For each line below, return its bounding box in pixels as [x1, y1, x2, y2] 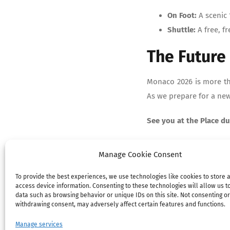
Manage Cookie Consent [98, 150, 182, 159]
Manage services [15, 221, 63, 228]
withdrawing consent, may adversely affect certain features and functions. [15, 201, 225, 208]
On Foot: [167, 10, 197, 20]
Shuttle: [167, 25, 196, 34]
